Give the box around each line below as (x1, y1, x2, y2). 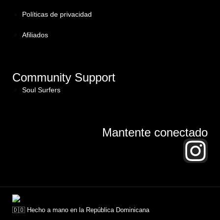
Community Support (12, 71, 115, 84)
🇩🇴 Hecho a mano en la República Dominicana (12, 206, 149, 214)
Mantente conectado (102, 126, 208, 139)
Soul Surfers (22, 86, 60, 94)
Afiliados (22, 31, 48, 39)
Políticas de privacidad (22, 10, 92, 18)
